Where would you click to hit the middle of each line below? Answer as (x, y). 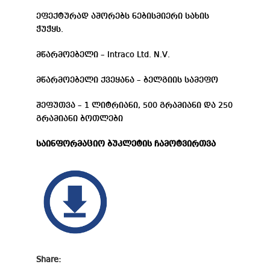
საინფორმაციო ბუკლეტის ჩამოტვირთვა (126, 144)
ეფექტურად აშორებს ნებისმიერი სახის (123, 16)
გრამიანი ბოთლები (80, 118)
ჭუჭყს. (51, 29)
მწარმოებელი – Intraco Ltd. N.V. (104, 55)
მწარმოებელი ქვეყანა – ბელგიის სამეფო (127, 80)
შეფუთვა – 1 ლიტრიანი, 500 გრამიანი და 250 (134, 105)
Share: (49, 259)
